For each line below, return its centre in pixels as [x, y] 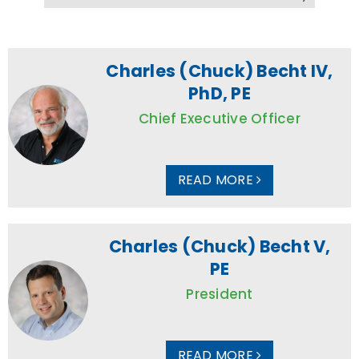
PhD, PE [220, 93]
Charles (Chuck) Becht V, [220, 246]
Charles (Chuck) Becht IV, [220, 71]
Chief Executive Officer [220, 118]
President [220, 294]
